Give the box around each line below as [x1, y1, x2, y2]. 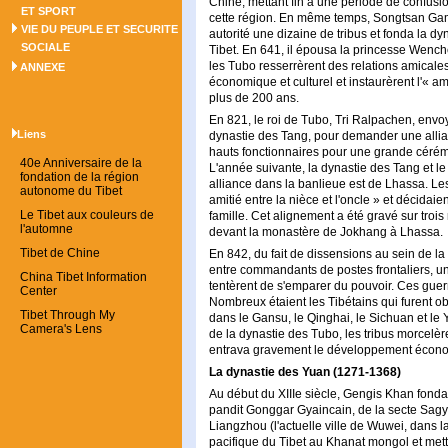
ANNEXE [17, 61, 65, 73]
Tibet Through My [20, 308, 115, 322]
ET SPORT [21, 5, 76, 17]
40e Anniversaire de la [20, 156, 142, 170]
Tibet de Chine [20, 246, 100, 260]
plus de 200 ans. [209, 91, 299, 105]
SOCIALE [21, 41, 70, 53]
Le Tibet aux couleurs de [20, 208, 154, 222]
